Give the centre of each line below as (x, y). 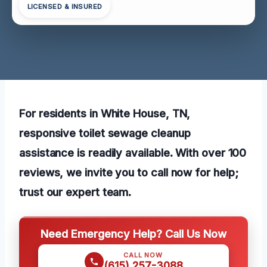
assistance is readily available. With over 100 (133, 152)
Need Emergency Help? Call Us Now (133, 233)
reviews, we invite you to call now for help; (129, 172)
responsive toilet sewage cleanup (105, 133)
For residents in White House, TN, (105, 113)
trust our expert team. (75, 192)
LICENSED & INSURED (65, 7)
